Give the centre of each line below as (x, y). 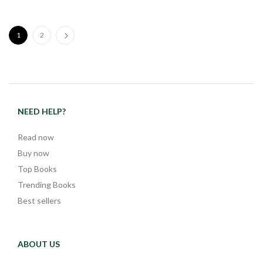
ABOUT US (39, 244)
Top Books (37, 168)
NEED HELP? (42, 111)
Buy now (33, 153)
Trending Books (47, 184)
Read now (36, 137)
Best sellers (39, 200)
